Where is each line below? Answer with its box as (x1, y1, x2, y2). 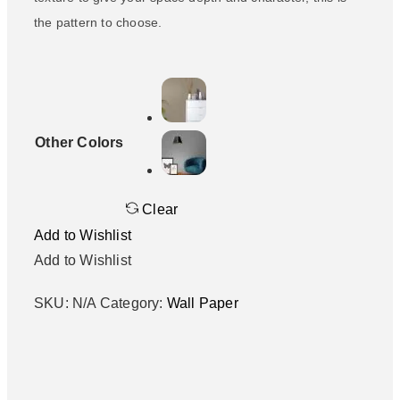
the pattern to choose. (34, 14, 162, 29)
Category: (99, 296, 167, 312)
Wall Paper (166, 296, 238, 312)
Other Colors (35, 135, 124, 151)
